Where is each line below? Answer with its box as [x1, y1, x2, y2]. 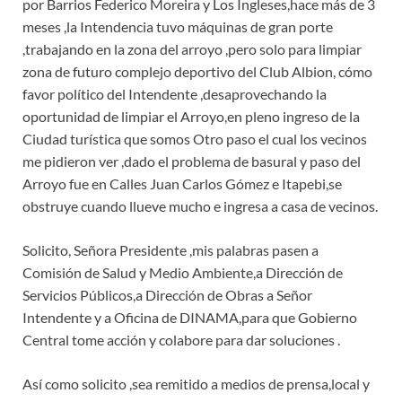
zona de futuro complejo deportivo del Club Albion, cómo [22, 63, 372, 81]
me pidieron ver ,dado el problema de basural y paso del [22, 153, 361, 170]
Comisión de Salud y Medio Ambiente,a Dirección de [22, 264, 343, 282]
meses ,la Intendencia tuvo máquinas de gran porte [22, 18, 333, 36]
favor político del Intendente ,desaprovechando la [22, 85, 327, 103]
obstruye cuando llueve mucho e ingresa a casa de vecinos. [22, 197, 378, 215]
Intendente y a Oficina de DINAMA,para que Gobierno [22, 309, 357, 327]
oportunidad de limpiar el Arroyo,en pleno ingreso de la [22, 108, 360, 126]
